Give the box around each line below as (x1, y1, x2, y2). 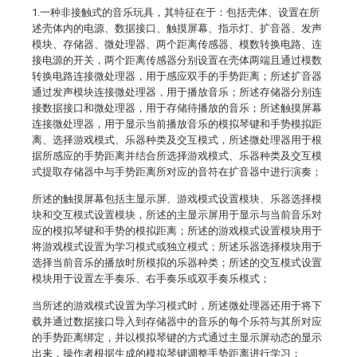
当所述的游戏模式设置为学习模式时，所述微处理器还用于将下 (32, 300, 322, 312)
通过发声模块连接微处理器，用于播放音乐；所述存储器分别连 (32, 86, 322, 98)
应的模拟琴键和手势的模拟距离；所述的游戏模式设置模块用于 (32, 225, 322, 237)
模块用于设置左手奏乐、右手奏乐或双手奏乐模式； (32, 273, 270, 284)
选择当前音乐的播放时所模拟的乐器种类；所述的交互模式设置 (32, 257, 322, 269)
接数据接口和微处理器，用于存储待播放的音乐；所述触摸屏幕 (32, 102, 322, 114)
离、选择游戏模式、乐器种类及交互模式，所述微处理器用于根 (32, 134, 322, 146)
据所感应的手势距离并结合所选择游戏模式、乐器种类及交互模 (32, 150, 322, 162)
